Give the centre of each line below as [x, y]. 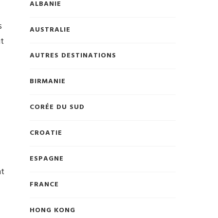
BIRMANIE [48, 82]
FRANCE [44, 185]
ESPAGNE [47, 159]
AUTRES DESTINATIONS [73, 56]
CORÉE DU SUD [57, 108]
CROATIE [46, 133]
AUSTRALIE [50, 30]
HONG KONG [53, 211]
